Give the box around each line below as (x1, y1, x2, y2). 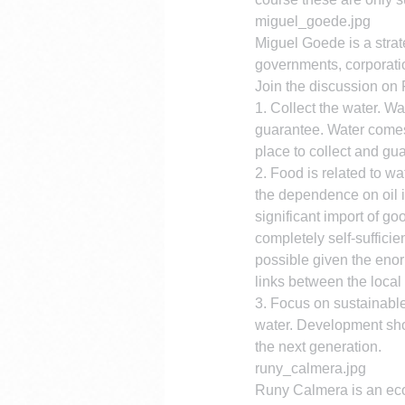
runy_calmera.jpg (255, 361, 366, 376)
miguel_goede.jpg (255, 14, 371, 29)
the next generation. (255, 339, 381, 354)
